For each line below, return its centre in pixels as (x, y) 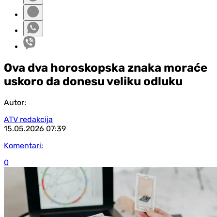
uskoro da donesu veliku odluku (93, 81)
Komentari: (23, 145)
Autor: (15, 102)
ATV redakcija (28, 119)
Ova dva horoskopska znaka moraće (106, 68)
